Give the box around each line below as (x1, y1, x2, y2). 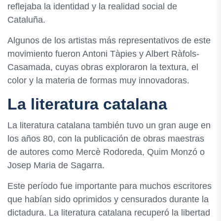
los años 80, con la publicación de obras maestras (7, 134, 204, 144)
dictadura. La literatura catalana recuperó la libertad (7, 208, 210, 218)
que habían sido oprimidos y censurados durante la (7, 194, 209, 205)
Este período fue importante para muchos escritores (7, 181, 212, 191)
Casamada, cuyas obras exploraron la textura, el (7, 62, 198, 72)
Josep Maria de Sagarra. (7, 160, 105, 171)
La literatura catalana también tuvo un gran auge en (7, 120, 211, 131)
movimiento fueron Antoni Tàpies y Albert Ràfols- (7, 48, 199, 59)
